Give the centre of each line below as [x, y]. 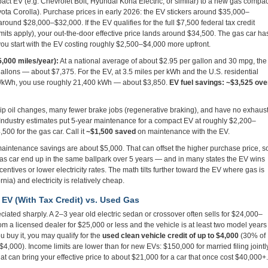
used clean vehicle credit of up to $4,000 [170, 236]
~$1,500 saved [111, 132]
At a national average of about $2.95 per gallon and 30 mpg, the [163, 61]
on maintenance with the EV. [183, 132]
